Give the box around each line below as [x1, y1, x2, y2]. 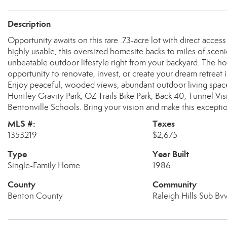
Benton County [8, 191, 63, 201]
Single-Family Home [8, 160, 80, 171]
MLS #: [8, 118, 35, 129]
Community [152, 179, 197, 190]
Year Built [152, 148, 189, 160]
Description [8, 18, 51, 29]
